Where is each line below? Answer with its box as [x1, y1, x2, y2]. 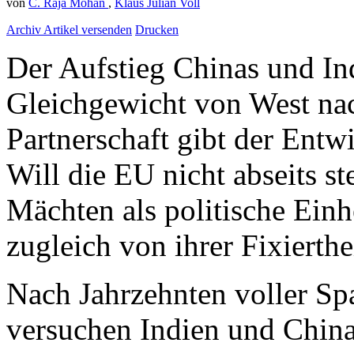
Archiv [6, 23, 43, 37]
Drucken [135, 23, 179, 37]
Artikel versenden [43, 23, 132, 37]
